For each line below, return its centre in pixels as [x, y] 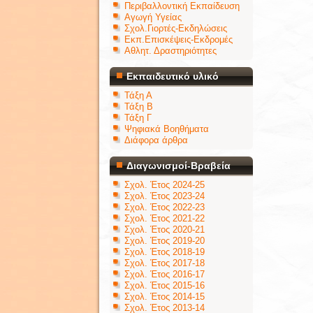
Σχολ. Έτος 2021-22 [165, 218]
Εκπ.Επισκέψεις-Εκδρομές [179, 39]
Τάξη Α [138, 95]
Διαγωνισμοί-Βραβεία [179, 166]
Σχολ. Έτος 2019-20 [165, 241]
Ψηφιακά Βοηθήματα [167, 129]
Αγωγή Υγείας [153, 17]
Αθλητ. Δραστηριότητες [170, 51]
